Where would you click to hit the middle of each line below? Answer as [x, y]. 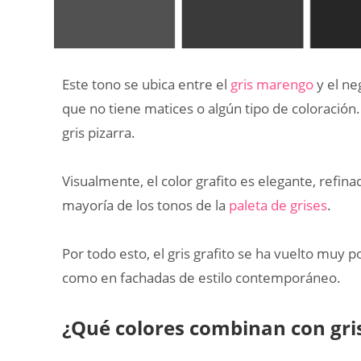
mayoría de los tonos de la [145, 205]
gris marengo [272, 84]
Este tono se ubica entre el [146, 84]
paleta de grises [278, 205]
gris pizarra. [99, 132]
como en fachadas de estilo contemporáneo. [201, 277]
